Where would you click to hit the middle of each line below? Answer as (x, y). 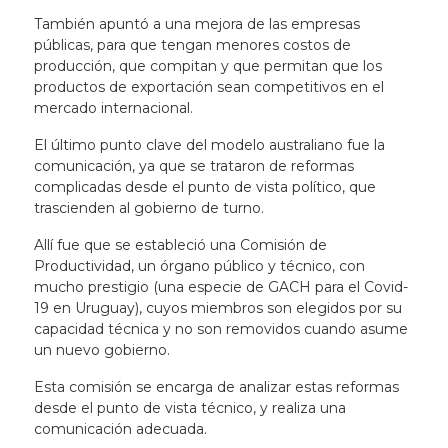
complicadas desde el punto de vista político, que (204, 187)
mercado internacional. (113, 108)
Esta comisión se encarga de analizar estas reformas (216, 387)
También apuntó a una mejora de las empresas (196, 24)
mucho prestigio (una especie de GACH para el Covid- (220, 287)
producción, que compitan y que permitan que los (207, 66)
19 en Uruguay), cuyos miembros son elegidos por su (217, 308)
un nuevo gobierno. (103, 350)
